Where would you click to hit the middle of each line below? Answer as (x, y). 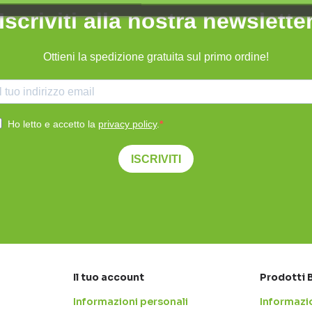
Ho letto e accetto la (53, 124)
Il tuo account (108, 278)
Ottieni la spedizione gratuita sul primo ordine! (156, 57)
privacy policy (127, 124)
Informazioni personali (130, 302)
